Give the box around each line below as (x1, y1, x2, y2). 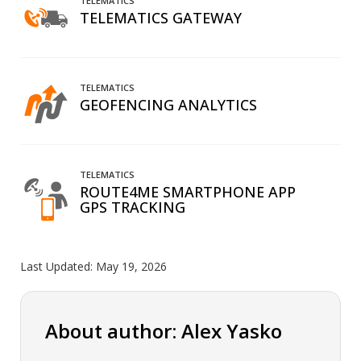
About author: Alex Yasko (45, 317, 282, 345)
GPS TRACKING (80, 197, 185, 217)
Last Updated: (20, 259, 96, 275)
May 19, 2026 (96, 259, 167, 275)
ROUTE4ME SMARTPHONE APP (80, 181, 296, 201)
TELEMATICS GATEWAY (80, 7, 243, 27)
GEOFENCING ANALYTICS (80, 94, 258, 114)
